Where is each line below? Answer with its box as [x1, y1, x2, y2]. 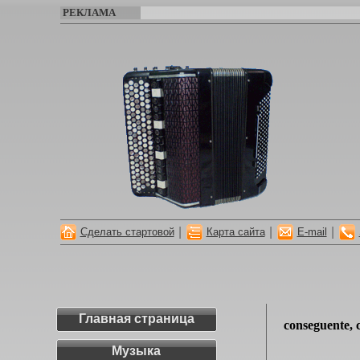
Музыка [112, 344, 161, 358]
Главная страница [78, 312, 194, 325]
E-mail [297, 226, 327, 238]
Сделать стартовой [80, 226, 174, 238]
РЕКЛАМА [59, 6, 116, 18]
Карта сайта [206, 226, 265, 238]
